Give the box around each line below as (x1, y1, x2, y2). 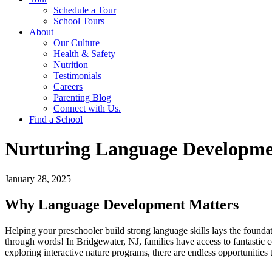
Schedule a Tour (53, 5, 116, 15)
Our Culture (53, 38, 100, 48)
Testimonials (53, 70, 101, 81)
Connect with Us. (53, 103, 121, 114)
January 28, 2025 (5, 173, 71, 184)
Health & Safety (53, 49, 115, 59)
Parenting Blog (53, 92, 111, 103)
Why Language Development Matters (5, 196, 239, 212)
